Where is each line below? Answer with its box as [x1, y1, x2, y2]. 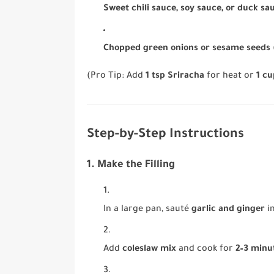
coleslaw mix [122, 245, 177, 255]
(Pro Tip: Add [87, 72, 146, 82]
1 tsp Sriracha [146, 72, 204, 82]
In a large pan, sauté [103, 205, 192, 215]
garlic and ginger [191, 205, 265, 215]
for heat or [204, 72, 256, 82]
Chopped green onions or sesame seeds [103, 43, 271, 54]
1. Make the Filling [87, 159, 175, 171]
